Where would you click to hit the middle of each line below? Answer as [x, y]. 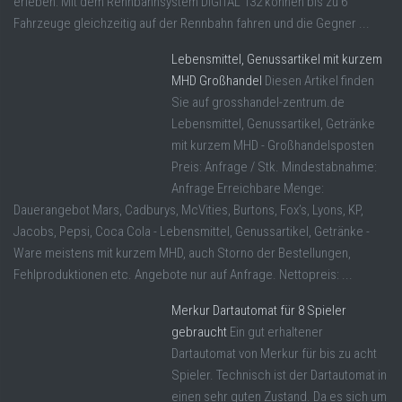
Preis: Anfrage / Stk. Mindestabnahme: [274, 167]
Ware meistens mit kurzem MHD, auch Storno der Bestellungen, [182, 253]
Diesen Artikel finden [319, 81]
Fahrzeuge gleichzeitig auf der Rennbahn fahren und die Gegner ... [192, 24]
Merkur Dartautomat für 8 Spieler [259, 311]
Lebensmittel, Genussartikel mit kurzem [277, 60]
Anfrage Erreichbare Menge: [248, 189]
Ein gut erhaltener [276, 332]
